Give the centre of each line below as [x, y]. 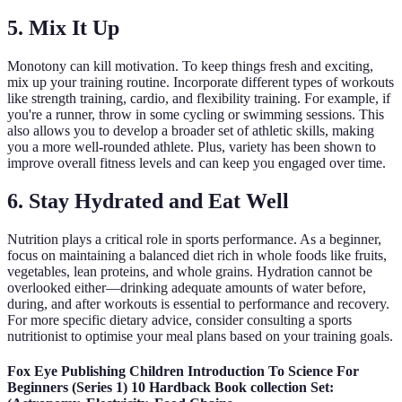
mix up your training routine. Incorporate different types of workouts [201, 83]
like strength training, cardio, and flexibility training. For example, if [199, 99]
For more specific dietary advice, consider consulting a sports [179, 319]
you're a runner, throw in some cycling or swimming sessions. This [196, 115]
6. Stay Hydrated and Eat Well [148, 201]
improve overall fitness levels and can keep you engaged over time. [197, 163]
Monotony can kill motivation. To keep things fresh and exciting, [190, 66]
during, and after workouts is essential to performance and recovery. [198, 303]
